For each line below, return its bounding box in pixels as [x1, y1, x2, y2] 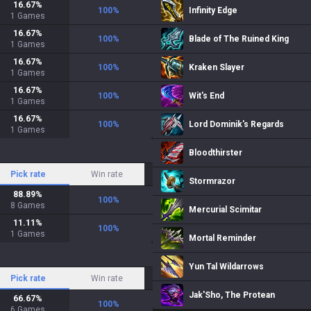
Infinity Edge [189, 6, 237, 15]
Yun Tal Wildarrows [189, 262, 264, 271]
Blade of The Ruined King [189, 34, 289, 44]
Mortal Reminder [189, 233, 256, 243]
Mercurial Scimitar [189, 205, 262, 215]
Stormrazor [189, 176, 235, 186]
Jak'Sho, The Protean [189, 290, 275, 300]
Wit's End [189, 91, 224, 101]
